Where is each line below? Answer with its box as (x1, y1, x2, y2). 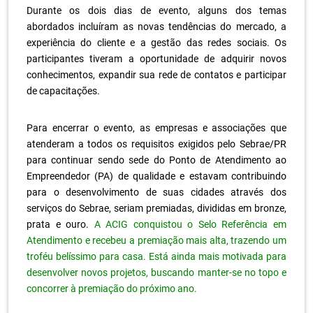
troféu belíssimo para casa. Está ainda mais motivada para (27, 250, 286, 262)
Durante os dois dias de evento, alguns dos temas (27, 4, 286, 16)
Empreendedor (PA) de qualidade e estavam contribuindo (27, 170, 286, 182)
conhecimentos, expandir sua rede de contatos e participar (27, 68, 286, 80)
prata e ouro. (27, 218, 94, 230)
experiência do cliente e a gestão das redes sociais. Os (27, 36, 286, 48)
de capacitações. (27, 85, 100, 96)
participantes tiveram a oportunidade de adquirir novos (27, 52, 286, 64)
